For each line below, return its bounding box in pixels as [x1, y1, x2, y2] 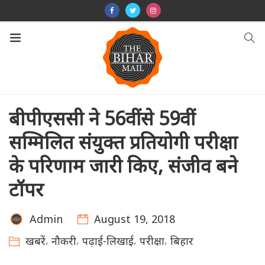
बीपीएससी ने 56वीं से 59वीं [9, 105, 190, 131]
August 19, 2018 [94, 211, 175, 226]
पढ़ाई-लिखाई [82, 233, 134, 248]
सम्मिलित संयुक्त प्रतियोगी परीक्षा [9, 129, 238, 154]
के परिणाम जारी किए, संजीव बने [9, 153, 238, 178]
